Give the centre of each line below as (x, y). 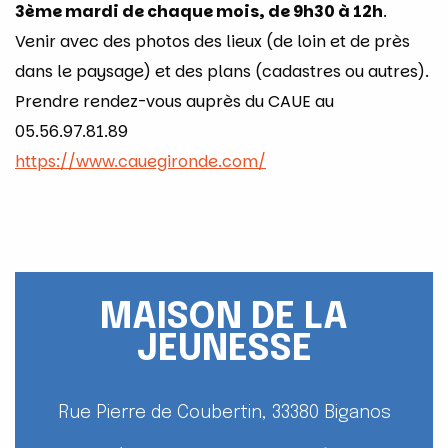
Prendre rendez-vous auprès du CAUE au (174, 101)
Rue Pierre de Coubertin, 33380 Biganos (224, 412)
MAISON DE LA (224, 317)
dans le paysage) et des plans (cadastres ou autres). (222, 71)
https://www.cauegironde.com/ (140, 161)
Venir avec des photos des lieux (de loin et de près (212, 41)
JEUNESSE (224, 349)
